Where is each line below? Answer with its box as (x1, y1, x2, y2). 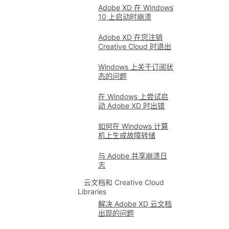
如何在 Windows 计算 (98, 122, 168, 130)
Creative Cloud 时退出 (98, 42, 171, 51)
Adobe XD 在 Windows (98, 3, 173, 12)
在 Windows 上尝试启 (98, 92, 168, 101)
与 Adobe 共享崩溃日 (98, 151, 167, 160)
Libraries (78, 187, 106, 196)
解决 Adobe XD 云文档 (98, 199, 172, 208)
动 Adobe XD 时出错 (98, 101, 165, 110)
